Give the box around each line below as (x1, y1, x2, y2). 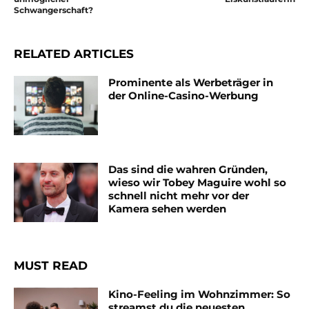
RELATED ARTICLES (14, 47, 134, 61)
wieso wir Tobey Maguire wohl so (108, 175, 287, 189)
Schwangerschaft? (14, 5, 93, 16)
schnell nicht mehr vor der (108, 188, 250, 202)
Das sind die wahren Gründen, (108, 162, 268, 176)
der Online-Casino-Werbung (108, 89, 259, 103)
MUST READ (14, 258, 88, 272)
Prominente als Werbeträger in (108, 76, 274, 90)
